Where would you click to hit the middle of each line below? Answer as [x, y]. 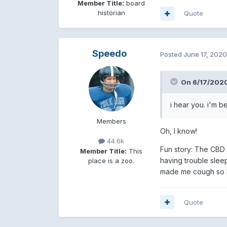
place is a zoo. [111, 160]
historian [111, 13]
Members [111, 121]
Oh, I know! [178, 131]
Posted [172, 54]
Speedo [109, 54]
